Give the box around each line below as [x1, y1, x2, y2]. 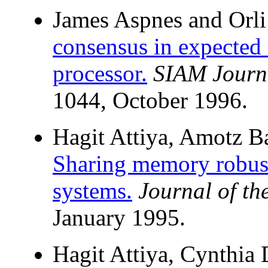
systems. [53, 178, 132, 204]
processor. [53, 60, 147, 87]
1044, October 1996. [53, 87, 248, 114]
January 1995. [53, 205, 185, 231]
